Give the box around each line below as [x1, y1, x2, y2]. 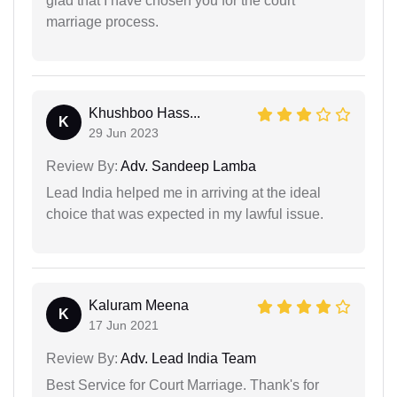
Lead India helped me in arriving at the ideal [46, 184, 321, 200]
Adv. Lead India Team [118, 350, 256, 366]
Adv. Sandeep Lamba [118, 158, 256, 174]
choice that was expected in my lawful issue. [46, 206, 323, 222]
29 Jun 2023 [89, 125, 159, 140]
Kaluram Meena [89, 297, 189, 313]
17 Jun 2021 [89, 317, 159, 332]
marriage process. [46, 13, 159, 29]
